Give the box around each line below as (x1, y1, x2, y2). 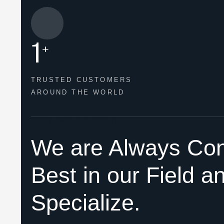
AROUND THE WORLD (31, 88, 125, 96)
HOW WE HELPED (31, 116, 118, 124)
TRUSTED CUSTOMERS (31, 75, 132, 83)
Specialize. (31, 189, 140, 215)
